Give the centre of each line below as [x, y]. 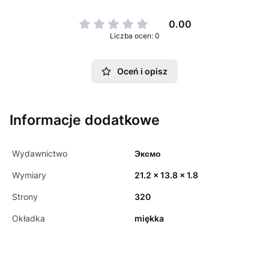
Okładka [29, 219]
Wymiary [29, 175]
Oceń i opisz [142, 71]
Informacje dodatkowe [85, 120]
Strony [25, 197]
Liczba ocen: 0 [134, 36]
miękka [149, 219]
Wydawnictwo [40, 154]
